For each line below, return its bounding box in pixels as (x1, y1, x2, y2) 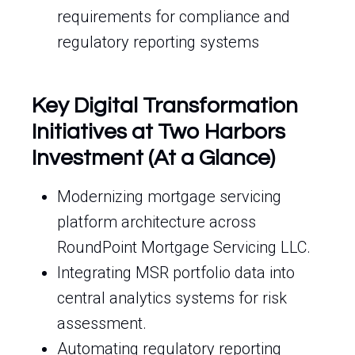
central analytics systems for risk (57, 288, 287, 307)
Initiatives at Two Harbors (32, 120, 285, 143)
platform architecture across (57, 212, 256, 231)
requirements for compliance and (57, 7, 290, 26)
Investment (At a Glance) (32, 147, 275, 170)
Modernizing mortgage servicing (57, 187, 281, 206)
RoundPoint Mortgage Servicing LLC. (57, 238, 311, 257)
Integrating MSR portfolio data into (57, 263, 295, 282)
